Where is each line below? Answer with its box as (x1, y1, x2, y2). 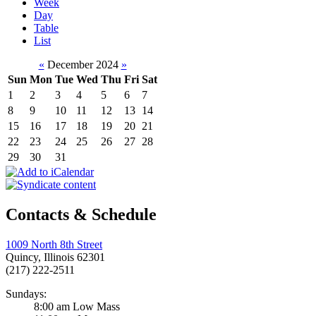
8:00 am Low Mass (34, 300, 120, 313)
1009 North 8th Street (6, 238, 102, 251)
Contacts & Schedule (6, 205, 157, 224)
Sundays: (6, 288, 47, 300)
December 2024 (44, 59, 121, 71)
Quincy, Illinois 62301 (6, 251, 105, 264)
